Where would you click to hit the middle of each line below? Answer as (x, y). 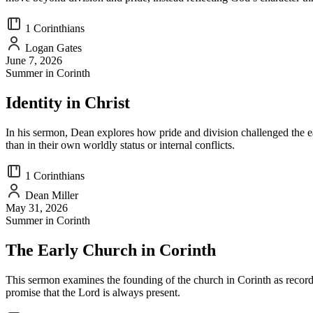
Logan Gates (52, 48)
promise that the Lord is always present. (93, 292)
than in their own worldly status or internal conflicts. (120, 145)
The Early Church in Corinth (111, 250)
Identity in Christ (68, 103)
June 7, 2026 (34, 61)
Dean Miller (50, 196)
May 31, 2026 (37, 208)
